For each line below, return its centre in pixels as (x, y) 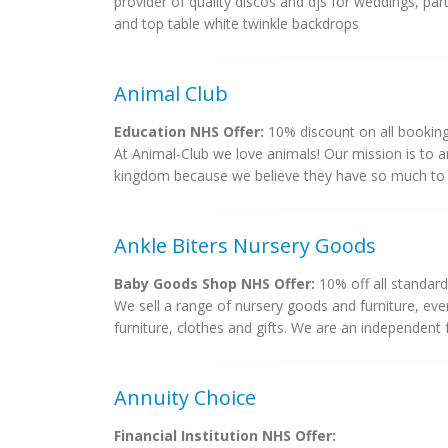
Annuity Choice (185, 397)
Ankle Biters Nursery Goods (245, 245)
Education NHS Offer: (189, 131)
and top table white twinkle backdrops (236, 23)
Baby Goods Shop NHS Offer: (214, 283)
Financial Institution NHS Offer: (225, 435)
